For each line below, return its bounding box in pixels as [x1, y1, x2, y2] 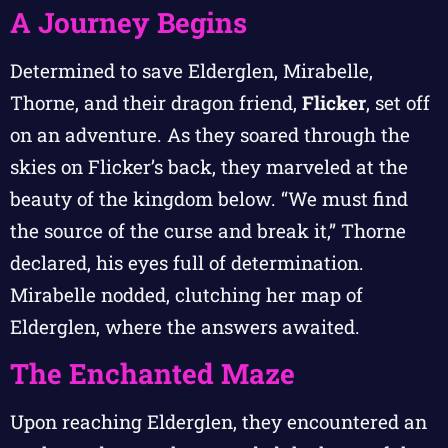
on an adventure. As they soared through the [10, 121, 410, 147]
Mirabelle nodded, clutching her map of [10, 281, 363, 307]
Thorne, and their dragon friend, [10, 89, 302, 115]
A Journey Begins [10, 3, 247, 41]
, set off [366, 89, 430, 115]
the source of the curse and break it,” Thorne [10, 217, 406, 243]
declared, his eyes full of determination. [10, 249, 364, 275]
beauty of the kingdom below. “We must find [10, 185, 408, 211]
